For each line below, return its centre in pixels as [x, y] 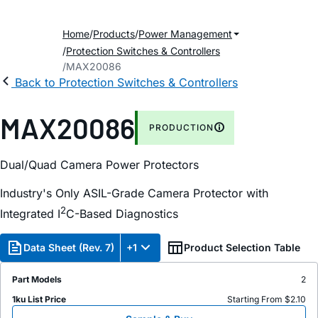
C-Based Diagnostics [122, 214]
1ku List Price [39, 300]
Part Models [37, 280]
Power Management [185, 34]
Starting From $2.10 [267, 300]
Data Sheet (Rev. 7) [69, 248]
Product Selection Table [242, 248]
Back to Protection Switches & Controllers [126, 82]
